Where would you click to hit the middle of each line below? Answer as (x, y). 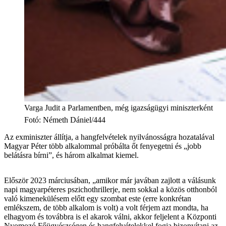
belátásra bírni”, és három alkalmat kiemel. (71, 155)
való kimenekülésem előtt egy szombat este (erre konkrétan (98, 198)
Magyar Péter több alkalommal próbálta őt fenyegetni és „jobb (103, 146)
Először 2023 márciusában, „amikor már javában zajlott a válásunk (110, 180)
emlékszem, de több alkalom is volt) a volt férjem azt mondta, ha (106, 207)
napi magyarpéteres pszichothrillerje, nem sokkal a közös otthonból (110, 189)
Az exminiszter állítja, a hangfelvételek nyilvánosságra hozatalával (109, 137)
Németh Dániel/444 (74, 120)
